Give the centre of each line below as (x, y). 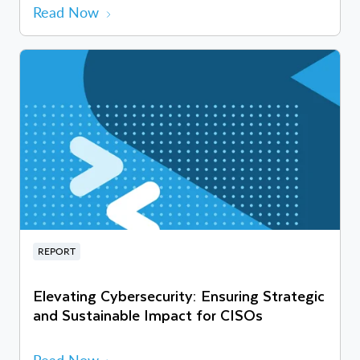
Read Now (66, 12)
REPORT (57, 252)
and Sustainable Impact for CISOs (148, 315)
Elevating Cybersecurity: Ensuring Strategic (179, 296)
